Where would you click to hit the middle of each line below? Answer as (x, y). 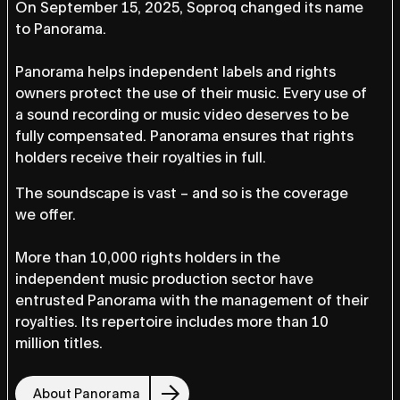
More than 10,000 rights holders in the (148, 257)
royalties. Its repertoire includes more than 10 (172, 321)
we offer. (46, 214)
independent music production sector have (164, 279)
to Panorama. (61, 29)
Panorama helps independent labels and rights (175, 71)
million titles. (59, 343)
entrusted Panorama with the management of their (192, 300)
